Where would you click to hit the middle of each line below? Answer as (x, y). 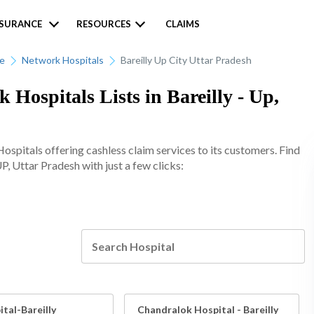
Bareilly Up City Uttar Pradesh (186, 60)
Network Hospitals (63, 60)
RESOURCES (103, 24)
